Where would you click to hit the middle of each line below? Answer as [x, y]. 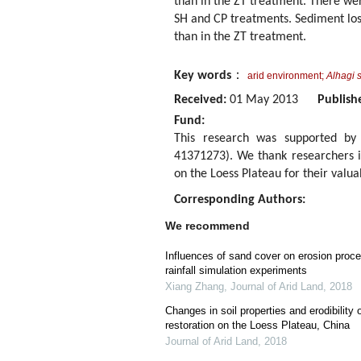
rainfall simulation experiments [236, 270]
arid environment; [286, 76]
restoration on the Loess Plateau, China [257, 325]
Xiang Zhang [195, 286]
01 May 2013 [272, 100]
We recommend [207, 226]
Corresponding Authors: [240, 200]
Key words [203, 76]
